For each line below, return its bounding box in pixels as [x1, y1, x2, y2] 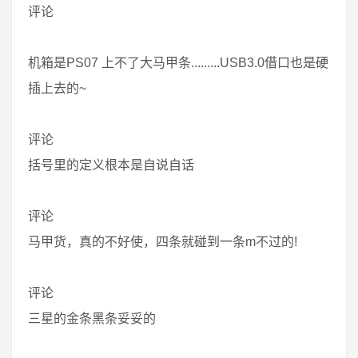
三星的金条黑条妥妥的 [28, 312, 156, 325]
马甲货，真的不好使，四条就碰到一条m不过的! [28, 235, 297, 249]
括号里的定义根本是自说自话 [28, 158, 194, 172]
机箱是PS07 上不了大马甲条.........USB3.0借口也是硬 [28, 56, 328, 70]
